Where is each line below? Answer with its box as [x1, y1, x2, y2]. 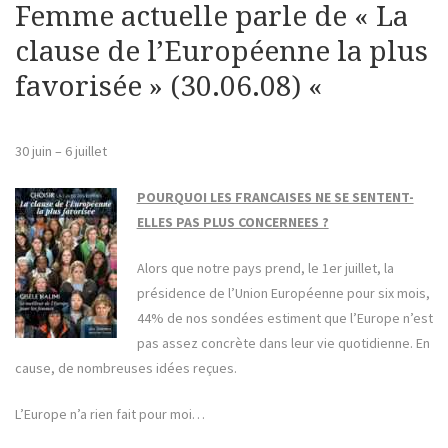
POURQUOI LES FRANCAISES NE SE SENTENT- [136, 188, 414, 207]
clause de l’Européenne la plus [15, 35, 428, 69]
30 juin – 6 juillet [15, 142, 107, 161]
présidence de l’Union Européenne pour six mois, [136, 284, 430, 303]
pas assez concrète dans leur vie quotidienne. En [136, 334, 430, 353]
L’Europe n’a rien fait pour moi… [15, 405, 205, 424]
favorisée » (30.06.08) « [15, 70, 330, 104]
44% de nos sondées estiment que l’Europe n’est [136, 309, 433, 328]
